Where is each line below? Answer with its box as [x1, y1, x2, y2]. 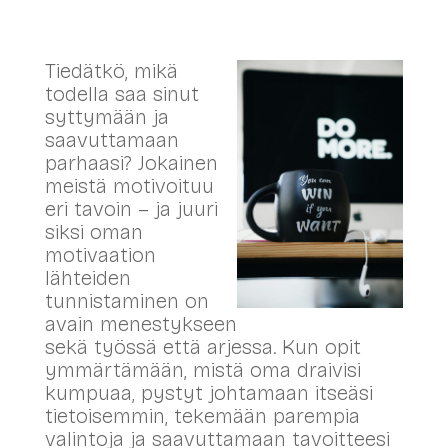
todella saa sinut [44, 80, 199, 107]
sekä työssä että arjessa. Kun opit [44, 333, 361, 360]
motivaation [44, 241, 156, 268]
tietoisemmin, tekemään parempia [44, 402, 360, 429]
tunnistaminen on [44, 287, 209, 314]
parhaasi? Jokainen [44, 149, 218, 176]
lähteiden [44, 264, 131, 291]
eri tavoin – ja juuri [44, 195, 218, 222]
